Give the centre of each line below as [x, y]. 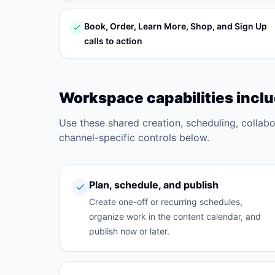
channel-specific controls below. [134, 137]
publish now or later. [129, 231]
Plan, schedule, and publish [154, 185]
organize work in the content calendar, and [175, 216]
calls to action [113, 41]
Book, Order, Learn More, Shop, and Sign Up [176, 26]
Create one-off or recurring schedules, [166, 202]
